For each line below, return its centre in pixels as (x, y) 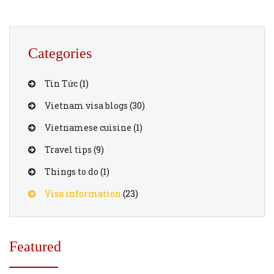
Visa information (83, 194)
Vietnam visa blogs (86, 106)
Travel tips (68, 150)
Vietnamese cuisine (88, 128)
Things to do (72, 172)
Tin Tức (61, 83)
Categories (60, 53)
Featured (35, 246)
